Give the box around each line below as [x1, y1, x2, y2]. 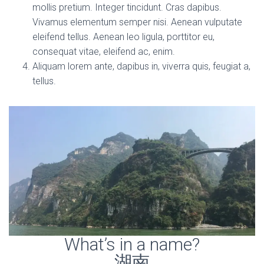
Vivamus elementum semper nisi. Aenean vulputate [32, 16, 242, 28]
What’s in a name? [64, 233, 200, 255]
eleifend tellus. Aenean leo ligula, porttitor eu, [32, 31, 214, 42]
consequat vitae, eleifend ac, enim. [32, 46, 175, 57]
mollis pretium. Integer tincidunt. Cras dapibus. [32, 2, 222, 13]
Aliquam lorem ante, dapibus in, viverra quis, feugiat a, [32, 61, 250, 72]
